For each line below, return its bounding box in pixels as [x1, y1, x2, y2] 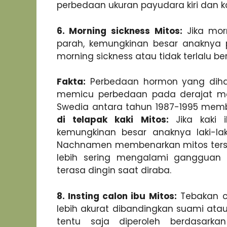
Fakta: [57, 75, 86, 88]
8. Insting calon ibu [57, 190, 146, 202]
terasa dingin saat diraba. [57, 164, 171, 177]
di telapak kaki [57, 113, 133, 126]
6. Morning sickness [57, 24, 150, 37]
